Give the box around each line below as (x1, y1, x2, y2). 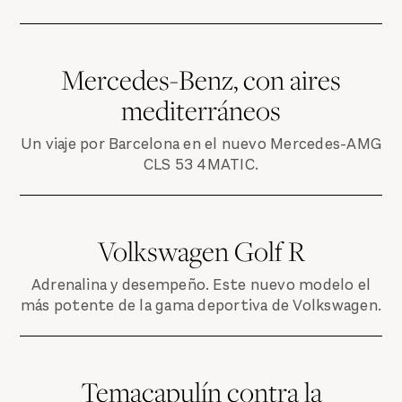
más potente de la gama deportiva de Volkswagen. (20, 294, 382, 316)
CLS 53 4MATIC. (143, 153, 259, 175)
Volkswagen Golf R (97, 232, 305, 269)
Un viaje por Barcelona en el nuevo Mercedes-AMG (20, 133, 382, 154)
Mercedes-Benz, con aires (61, 60, 341, 98)
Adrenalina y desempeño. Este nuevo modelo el (31, 274, 371, 295)
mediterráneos (121, 91, 281, 128)
